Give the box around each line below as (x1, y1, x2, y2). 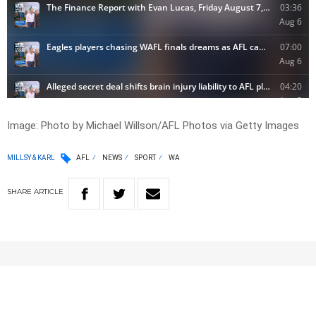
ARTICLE (34, 187, 63, 197)
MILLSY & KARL (7, 153, 55, 162)
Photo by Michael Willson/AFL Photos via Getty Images (41, 119, 299, 133)
